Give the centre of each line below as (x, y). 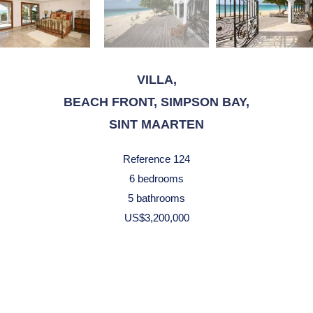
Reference (147, 159)
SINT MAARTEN (156, 124)
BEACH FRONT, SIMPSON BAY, (156, 102)
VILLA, (156, 80)
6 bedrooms (156, 179)
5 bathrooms (156, 198)
